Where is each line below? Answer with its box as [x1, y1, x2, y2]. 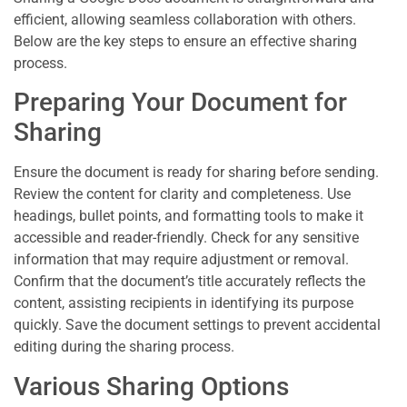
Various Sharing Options [14, 371, 289, 402]
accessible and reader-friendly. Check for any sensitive [14, 229, 359, 247]
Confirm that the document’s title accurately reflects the [14, 273, 365, 291]
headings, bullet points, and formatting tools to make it [14, 207, 363, 225]
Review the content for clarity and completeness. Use [14, 185, 351, 203]
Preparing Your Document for [14, 87, 347, 118]
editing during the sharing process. [14, 338, 234, 356]
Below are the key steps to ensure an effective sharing [14, 32, 357, 50]
